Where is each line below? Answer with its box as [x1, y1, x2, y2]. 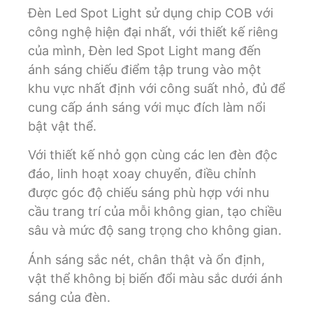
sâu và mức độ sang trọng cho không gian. [28, 223, 282, 238]
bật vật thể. [28, 118, 96, 133]
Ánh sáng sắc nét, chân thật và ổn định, [28, 252, 265, 267]
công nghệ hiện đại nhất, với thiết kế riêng [28, 24, 278, 39]
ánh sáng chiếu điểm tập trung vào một [28, 61, 261, 77]
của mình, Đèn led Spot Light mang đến [28, 43, 261, 58]
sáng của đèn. [28, 289, 110, 305]
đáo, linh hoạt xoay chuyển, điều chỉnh [28, 166, 256, 182]
